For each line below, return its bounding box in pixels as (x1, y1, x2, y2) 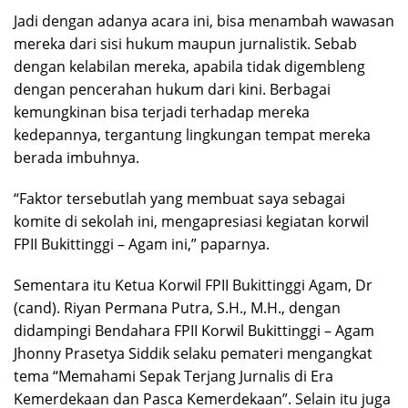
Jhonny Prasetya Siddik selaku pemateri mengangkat (14, 343, 372, 364)
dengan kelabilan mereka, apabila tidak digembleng (14, 56, 365, 77)
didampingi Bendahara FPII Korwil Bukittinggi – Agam (14, 321, 374, 342)
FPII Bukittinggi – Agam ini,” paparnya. (14, 234, 270, 255)
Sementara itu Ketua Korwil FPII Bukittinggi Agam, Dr (14, 275, 372, 296)
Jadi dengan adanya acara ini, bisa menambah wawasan (14, 11, 394, 32)
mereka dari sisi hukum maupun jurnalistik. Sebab (14, 34, 357, 55)
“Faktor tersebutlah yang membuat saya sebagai (14, 189, 345, 209)
